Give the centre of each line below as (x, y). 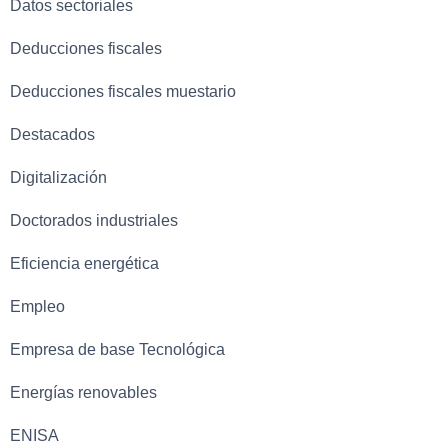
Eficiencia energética (84, 263)
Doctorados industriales (94, 220)
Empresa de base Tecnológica (117, 349)
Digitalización (58, 177)
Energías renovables (83, 392)
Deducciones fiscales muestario (123, 91)
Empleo (37, 306)
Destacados (52, 134)
